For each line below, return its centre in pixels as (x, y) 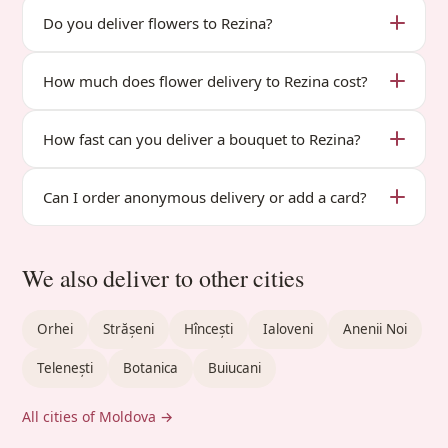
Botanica (151, 367)
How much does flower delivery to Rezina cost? (206, 80)
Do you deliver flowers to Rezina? (158, 22)
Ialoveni (288, 328)
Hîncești (209, 328)
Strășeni (129, 328)
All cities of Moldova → (98, 416)
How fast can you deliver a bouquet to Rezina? (202, 138)
